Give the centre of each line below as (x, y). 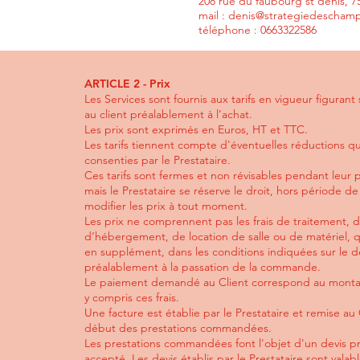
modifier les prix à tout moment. (166, 206)
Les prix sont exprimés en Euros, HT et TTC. (196, 129)
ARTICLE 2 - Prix (128, 84)
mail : (213, 15)
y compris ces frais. (132, 297)
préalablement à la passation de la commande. (203, 267)
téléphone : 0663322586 (258, 30)
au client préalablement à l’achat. (169, 114)
